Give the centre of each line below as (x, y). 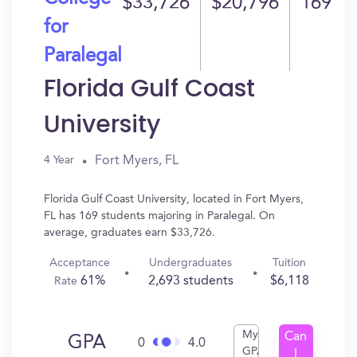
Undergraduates (191, 263)
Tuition (290, 263)
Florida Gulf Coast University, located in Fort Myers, (174, 199)
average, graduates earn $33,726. (129, 233)
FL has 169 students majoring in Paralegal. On (159, 216)
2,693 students (190, 281)
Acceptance (80, 263)
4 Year (59, 160)
